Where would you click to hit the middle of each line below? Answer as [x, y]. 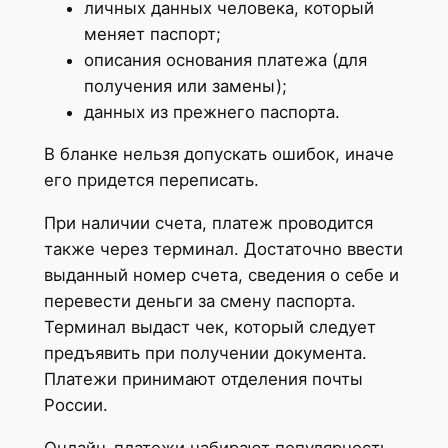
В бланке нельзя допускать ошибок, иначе [218, 154]
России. [75, 405]
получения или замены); [185, 85]
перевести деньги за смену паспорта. [199, 301]
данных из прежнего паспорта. [211, 111]
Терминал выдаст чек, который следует [209, 327]
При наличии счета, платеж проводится [208, 223]
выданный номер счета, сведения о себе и [221, 275]
